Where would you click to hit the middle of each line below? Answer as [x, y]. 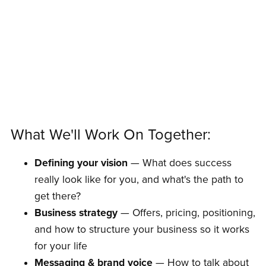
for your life [61, 246]
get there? [57, 196]
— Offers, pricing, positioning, [186, 213]
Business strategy [76, 213]
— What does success [179, 163]
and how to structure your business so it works [142, 229]
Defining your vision [81, 163]
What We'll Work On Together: [110, 134]
